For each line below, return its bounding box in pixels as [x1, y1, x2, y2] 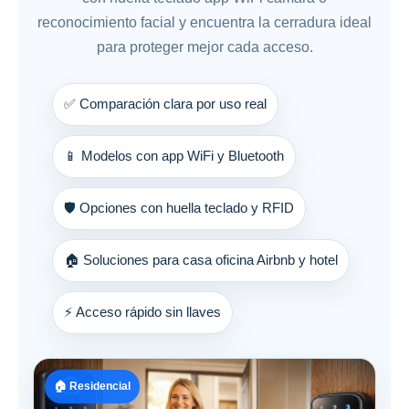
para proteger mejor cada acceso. [96, 38, 313, 55]
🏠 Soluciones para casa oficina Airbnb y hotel [64, 252, 338, 267]
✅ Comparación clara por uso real [64, 96, 267, 111]
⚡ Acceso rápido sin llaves [64, 304, 221, 320]
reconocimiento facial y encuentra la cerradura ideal [37, 14, 372, 30]
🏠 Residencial [54, 379, 131, 393]
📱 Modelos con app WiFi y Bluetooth [64, 148, 284, 163]
